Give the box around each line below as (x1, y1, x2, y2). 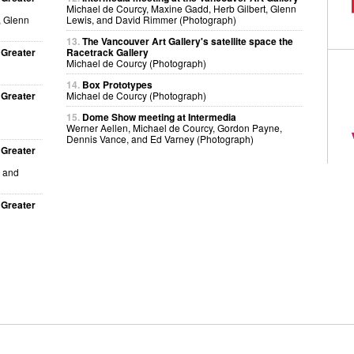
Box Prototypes (82, 77, 153, 92)
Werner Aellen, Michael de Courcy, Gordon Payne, (66, 121, 282, 134)
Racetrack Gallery (66, 45, 149, 59)
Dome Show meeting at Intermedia (82, 110, 236, 124)
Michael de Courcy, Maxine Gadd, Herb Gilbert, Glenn (66, 2, 296, 15)
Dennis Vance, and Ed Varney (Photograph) (66, 132, 254, 145)
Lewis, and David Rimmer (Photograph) (66, 13, 236, 26)
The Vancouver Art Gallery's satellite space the (82, 34, 293, 48)
